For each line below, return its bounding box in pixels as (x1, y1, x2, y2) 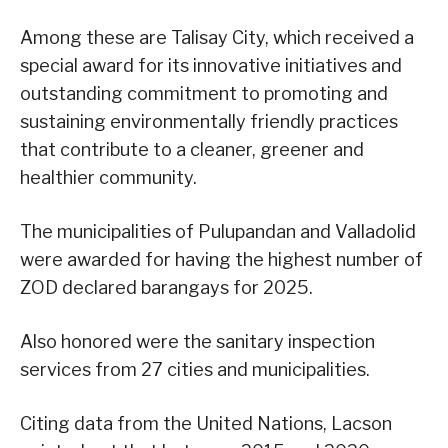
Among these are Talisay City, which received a (20, 27, 414, 49)
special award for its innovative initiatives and (20, 55, 402, 77)
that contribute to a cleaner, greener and (20, 139, 364, 161)
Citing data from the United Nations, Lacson (20, 413, 392, 435)
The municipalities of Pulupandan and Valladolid (20, 221, 416, 243)
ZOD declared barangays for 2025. (20, 277, 313, 299)
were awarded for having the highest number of (20, 249, 423, 271)
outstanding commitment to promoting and (20, 83, 388, 105)
